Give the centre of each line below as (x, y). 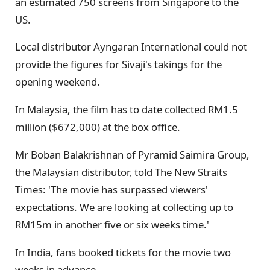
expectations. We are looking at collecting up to (124, 207)
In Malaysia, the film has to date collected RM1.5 (127, 110)
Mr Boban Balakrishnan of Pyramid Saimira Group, (132, 155)
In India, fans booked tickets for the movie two (123, 252)
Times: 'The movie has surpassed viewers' (111, 190)
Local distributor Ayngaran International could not (131, 47)
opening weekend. (58, 82)
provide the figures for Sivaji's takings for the (118, 64)
